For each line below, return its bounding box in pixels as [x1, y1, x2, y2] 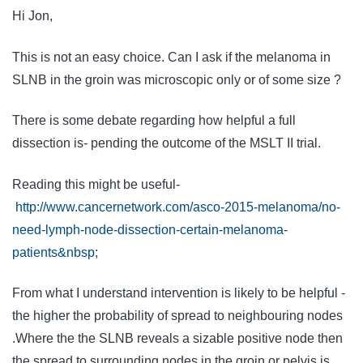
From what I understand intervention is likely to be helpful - [12, 286, 345, 301]
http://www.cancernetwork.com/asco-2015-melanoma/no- [15, 199, 340, 214]
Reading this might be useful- [12, 177, 180, 191]
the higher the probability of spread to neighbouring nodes [12, 309, 343, 323]
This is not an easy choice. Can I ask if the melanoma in [12, 49, 331, 64]
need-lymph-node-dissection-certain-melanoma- [12, 222, 288, 237]
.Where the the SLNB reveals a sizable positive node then [12, 331, 343, 346]
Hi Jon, [12, 9, 53, 23]
